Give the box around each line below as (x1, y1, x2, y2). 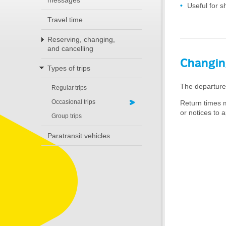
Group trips (51, 112, 82, 120)
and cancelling (47, 44, 93, 52)
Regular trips (51, 84, 87, 91)
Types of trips (47, 64, 90, 72)
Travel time (47, 16, 83, 24)
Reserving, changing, (47, 35, 115, 43)
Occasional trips (51, 98, 95, 105)
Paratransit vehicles (47, 132, 110, 140)
